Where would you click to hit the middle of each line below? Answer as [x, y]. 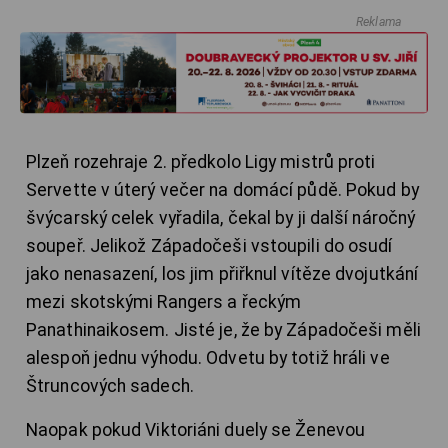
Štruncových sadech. [110, 385]
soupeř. [58, 245]
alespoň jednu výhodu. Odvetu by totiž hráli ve [208, 357]
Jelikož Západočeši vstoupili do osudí [241, 245]
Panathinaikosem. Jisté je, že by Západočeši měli [223, 329]
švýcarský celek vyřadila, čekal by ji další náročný [221, 217]
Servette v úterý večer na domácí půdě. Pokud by [222, 189]
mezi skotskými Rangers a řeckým [164, 301]
